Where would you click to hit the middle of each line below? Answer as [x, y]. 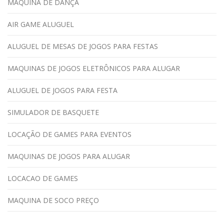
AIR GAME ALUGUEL [41, 24]
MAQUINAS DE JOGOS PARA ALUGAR [69, 156]
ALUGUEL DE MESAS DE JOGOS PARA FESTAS [83, 46]
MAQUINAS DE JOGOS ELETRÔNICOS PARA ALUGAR [94, 68]
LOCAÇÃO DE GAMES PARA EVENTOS [69, 134]
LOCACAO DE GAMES [43, 178]
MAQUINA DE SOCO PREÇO [53, 200]
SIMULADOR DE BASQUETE [53, 112]
